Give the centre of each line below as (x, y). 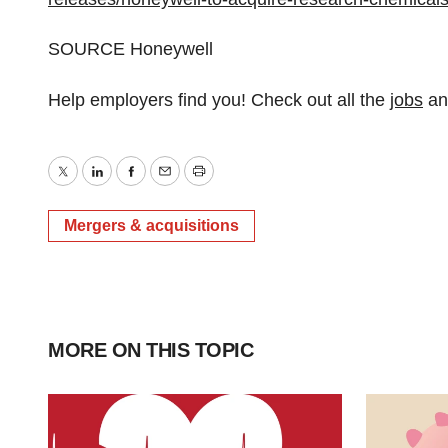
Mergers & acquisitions (151, 225)
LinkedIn (129, 185)
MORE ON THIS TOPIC (150, 350)
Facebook (169, 185)
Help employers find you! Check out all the (219, 100)
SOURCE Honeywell (130, 49)
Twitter (88, 185)
